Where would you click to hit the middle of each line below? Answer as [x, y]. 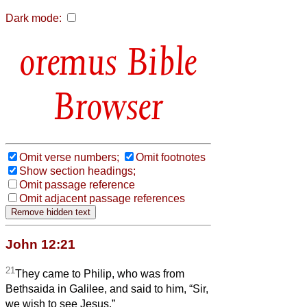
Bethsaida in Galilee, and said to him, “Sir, [107, 289]
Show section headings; [77, 171]
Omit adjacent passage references [102, 198]
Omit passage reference [77, 184]
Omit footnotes [171, 157]
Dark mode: [34, 18]
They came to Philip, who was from [100, 274]
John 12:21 [40, 244]
